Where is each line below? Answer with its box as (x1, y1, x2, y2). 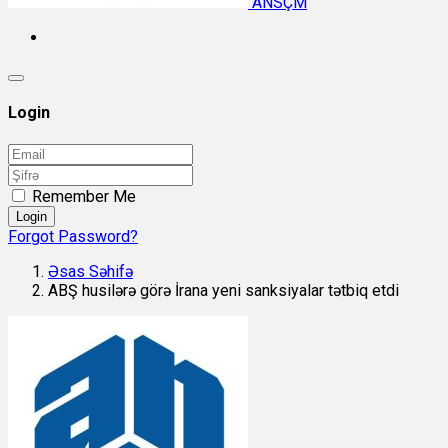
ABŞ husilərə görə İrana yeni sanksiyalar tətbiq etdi (48, 280, 399, 300)
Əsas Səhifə (48, 261, 133, 281)
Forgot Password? (8, 226, 138, 246)
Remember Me (32, 186, 136, 206)
